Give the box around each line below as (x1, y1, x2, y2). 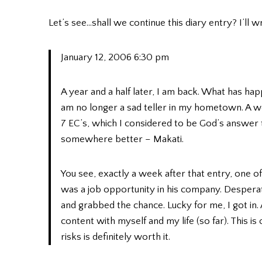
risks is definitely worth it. (61, 231, 170, 242)
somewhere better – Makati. (61, 133, 184, 144)
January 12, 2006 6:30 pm (61, 51, 169, 63)
